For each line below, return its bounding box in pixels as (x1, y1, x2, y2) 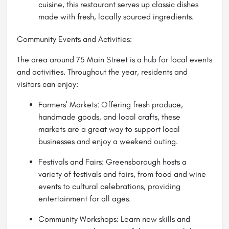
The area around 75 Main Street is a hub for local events (17, 54, 212, 64)
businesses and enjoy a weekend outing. (38, 136, 178, 146)
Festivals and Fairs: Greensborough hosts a (38, 156, 187, 167)
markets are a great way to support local (38, 124, 180, 134)
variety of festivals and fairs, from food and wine (38, 169, 206, 179)
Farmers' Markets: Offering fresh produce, (38, 99, 183, 109)
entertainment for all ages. (38, 193, 131, 203)
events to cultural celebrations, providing (38, 181, 180, 191)
